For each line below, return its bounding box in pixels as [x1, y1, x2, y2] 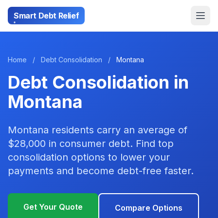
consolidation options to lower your [8, 151, 170, 163]
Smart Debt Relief [14, 11, 79, 20]
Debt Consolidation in [8, 72, 189, 93]
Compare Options [115, 203, 182, 213]
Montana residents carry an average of [8, 124, 187, 136]
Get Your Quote [23, 202, 83, 212]
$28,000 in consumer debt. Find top [8, 138, 174, 149]
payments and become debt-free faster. [8, 165, 194, 177]
